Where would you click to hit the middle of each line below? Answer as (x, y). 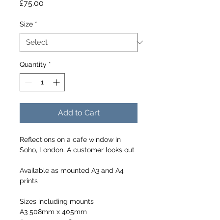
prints (29, 180)
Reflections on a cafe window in (71, 139)
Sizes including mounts (57, 201)
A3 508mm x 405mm (53, 211)
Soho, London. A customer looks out (77, 150)
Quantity (33, 64)
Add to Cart (79, 112)
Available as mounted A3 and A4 (73, 170)
